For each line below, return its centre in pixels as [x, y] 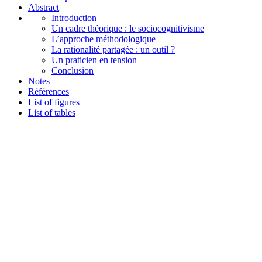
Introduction [74, 18]
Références [49, 91]
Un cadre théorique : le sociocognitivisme [128, 28]
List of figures [54, 102]
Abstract [44, 7]
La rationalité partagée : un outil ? [113, 49]
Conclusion [73, 70]
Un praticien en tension [94, 60]
